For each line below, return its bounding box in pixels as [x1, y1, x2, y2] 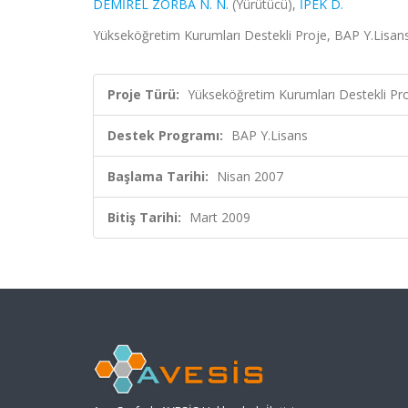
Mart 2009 [189, 209, 250, 226]
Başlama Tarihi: [107, 168, 209, 185]
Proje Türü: [107, 86, 179, 103]
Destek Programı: [107, 127, 223, 144]
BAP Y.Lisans [231, 127, 308, 144]
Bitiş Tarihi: [107, 209, 181, 226]
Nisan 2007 [217, 168, 283, 185]
